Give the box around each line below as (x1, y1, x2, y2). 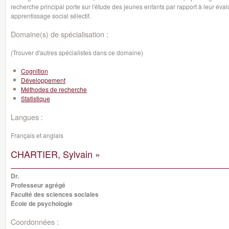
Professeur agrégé (11, 180, 65, 190)
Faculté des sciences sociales (11, 190, 99, 199)
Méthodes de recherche (21, 85, 87, 94)
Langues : (11, 111, 43, 122)
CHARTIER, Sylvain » (11, 147, 100, 161)
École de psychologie (11, 199, 73, 208)
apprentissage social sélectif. (11, 11, 91, 20)
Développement (21, 76, 65, 84)
